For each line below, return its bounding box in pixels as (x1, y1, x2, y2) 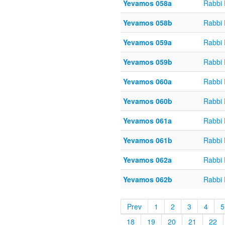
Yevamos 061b (123, 135, 172, 146)
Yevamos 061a (123, 116, 172, 126)
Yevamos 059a (123, 37, 172, 48)
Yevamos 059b (123, 57, 172, 67)
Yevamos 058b (123, 18, 172, 28)
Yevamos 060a (123, 76, 172, 87)
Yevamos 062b (123, 174, 172, 185)
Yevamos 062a (123, 155, 172, 165)
